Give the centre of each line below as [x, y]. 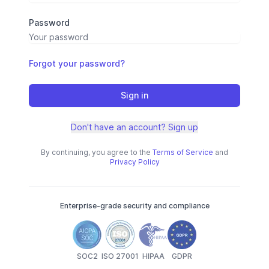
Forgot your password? [77, 64]
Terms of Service [183, 153]
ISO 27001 [120, 256]
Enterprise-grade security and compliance [134, 206]
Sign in [134, 95]
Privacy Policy [134, 162]
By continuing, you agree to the [96, 153]
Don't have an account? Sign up [134, 127]
